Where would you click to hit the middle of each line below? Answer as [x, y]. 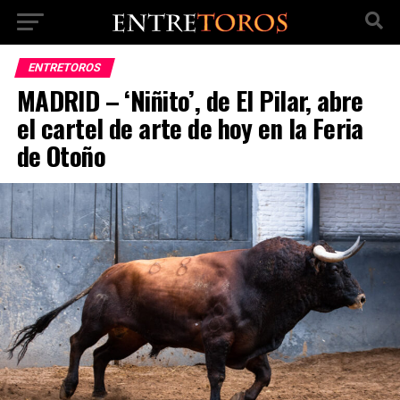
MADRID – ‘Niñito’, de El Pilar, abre [190, 100]
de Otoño [61, 155]
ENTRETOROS [64, 67]
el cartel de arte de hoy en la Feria [190, 128]
